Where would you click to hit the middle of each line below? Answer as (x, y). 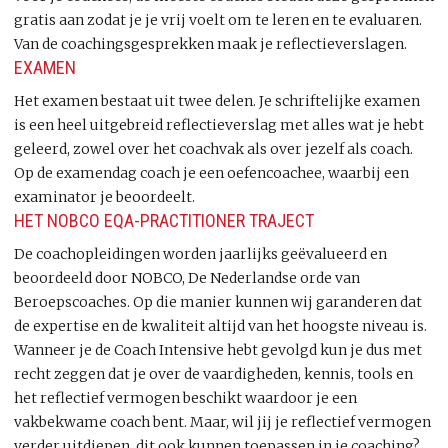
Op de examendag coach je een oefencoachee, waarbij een (211, 173)
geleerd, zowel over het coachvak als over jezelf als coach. (213, 149)
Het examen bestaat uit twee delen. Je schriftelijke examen (217, 101)
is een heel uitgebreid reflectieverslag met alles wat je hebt (219, 125)
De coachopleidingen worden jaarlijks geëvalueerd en (200, 254)
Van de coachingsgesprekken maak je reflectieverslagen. (210, 44)
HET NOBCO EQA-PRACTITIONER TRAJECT (164, 220)
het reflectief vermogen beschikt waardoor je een (185, 398)
